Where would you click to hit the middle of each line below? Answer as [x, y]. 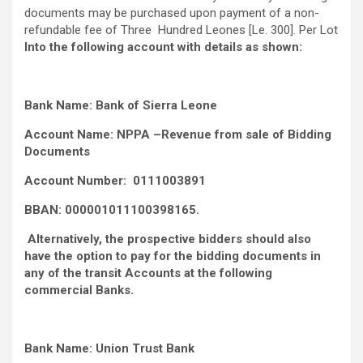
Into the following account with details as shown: [163, 47]
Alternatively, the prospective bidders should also [169, 239]
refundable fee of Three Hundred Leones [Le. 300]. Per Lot [181, 30]
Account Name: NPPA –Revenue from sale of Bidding [178, 135]
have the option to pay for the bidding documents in [173, 256]
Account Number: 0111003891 [115, 181]
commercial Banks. [79, 290]
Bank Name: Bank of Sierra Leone [121, 106]
